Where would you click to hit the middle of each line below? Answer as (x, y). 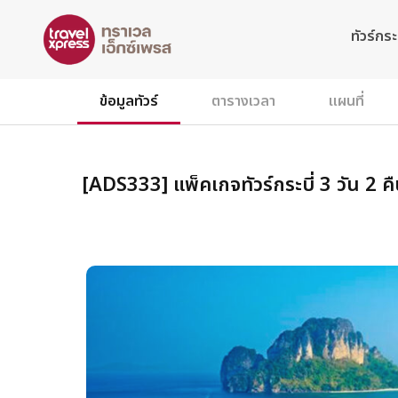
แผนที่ (346, 102)
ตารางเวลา (243, 102)
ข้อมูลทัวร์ (129, 102)
